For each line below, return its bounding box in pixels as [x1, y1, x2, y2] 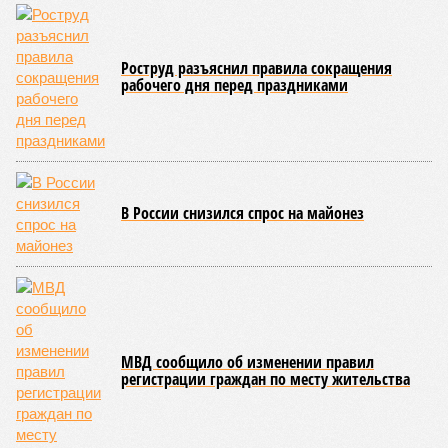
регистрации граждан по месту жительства [121, 368, 410, 390]
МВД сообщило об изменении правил [121, 351, 374, 373]
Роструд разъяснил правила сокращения [121, 57, 392, 79]
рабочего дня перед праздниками [121, 74, 348, 96]
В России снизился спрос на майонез [121, 202, 364, 224]
